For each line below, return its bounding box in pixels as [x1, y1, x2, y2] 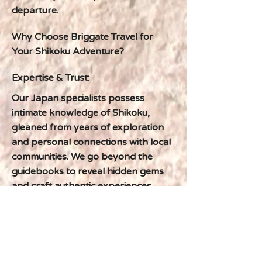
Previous [60, 205, 91, 216]
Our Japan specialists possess [12, 92, 144, 104]
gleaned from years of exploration [12, 122, 164, 133]
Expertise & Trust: [12, 72, 89, 84]
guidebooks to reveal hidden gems [12, 166, 164, 177]
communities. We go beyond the [12, 151, 153, 163]
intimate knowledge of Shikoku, [12, 107, 150, 119]
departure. [12, 5, 58, 16]
